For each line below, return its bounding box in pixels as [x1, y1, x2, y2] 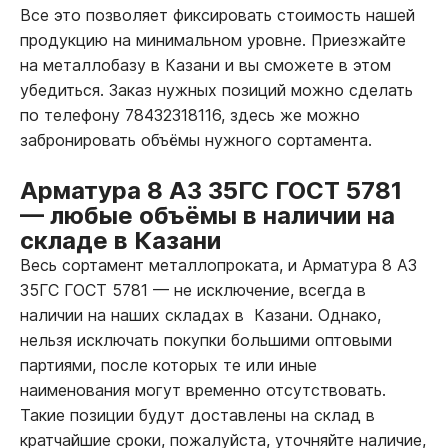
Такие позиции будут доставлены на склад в [20, 404, 375, 425]
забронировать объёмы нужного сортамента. [20, 129, 372, 150]
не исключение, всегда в [169, 279, 366, 300]
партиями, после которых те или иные [20, 354, 317, 375]
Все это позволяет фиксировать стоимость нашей [20, 4, 415, 25]
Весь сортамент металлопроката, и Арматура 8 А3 [20, 254, 417, 275]
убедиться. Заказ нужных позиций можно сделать [20, 79, 413, 100]
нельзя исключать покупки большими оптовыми [20, 329, 392, 350]
